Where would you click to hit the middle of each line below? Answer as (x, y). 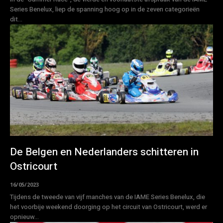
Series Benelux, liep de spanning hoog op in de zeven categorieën (105, 9)
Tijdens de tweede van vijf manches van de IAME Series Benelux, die (108, 197)
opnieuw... (24, 217)
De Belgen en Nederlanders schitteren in (104, 152)
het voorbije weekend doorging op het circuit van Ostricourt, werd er (109, 207)
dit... (16, 19)
